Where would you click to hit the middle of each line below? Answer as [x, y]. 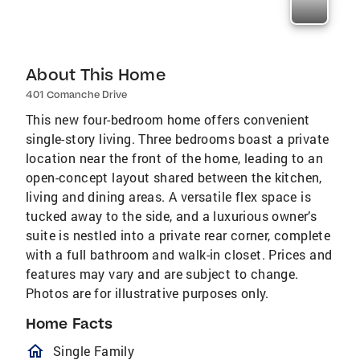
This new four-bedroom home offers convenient [168, 119]
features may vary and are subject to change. [162, 274]
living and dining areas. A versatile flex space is [168, 196]
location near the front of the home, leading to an [174, 158]
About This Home [96, 74]
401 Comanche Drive [76, 94]
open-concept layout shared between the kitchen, [174, 177]
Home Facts [69, 323]
